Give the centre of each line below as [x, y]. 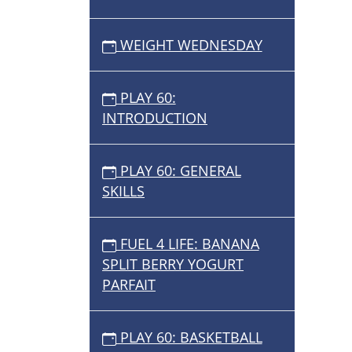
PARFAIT [129, 285]
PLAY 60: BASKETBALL [189, 337]
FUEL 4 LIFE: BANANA [187, 244]
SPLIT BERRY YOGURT [173, 264]
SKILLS [123, 191]
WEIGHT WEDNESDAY [189, 45]
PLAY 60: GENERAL [178, 171]
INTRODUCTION [155, 118]
